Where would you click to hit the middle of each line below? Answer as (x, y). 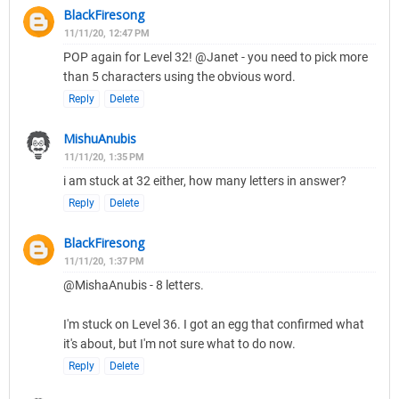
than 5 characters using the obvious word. (179, 77)
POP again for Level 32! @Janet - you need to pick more (216, 57)
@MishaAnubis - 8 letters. (134, 285)
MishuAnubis (100, 139)
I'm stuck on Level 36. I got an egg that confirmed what (214, 325)
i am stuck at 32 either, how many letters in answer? (205, 181)
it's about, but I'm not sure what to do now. (179, 344)
